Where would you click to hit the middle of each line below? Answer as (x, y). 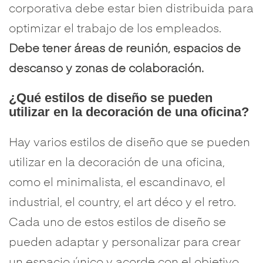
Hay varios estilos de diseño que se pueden (129, 143)
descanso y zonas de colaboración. (106, 69)
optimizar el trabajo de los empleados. (115, 29)
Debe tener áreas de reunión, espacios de (125, 49)
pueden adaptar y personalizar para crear (125, 243)
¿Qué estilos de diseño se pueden (111, 98)
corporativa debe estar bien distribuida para (131, 9)
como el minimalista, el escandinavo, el (117, 183)
